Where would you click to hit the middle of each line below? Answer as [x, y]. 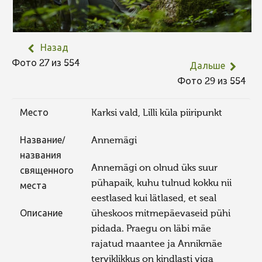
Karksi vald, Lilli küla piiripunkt [157, 114]
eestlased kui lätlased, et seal [154, 199]
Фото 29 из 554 [214, 82]
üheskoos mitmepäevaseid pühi [161, 214]
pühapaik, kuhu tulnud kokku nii [162, 183]
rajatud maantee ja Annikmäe [157, 244]
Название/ [42, 141]
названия [40, 156]
